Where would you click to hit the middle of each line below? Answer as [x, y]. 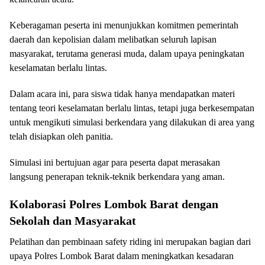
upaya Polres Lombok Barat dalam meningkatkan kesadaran [122, 256]
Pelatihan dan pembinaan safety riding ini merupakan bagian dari [130, 242]
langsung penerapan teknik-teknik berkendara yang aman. [117, 177]
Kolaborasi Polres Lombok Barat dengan [114, 204]
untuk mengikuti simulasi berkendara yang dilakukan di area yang [132, 122]
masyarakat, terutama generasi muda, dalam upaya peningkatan [127, 54]
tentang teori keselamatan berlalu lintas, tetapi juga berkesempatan [132, 108]
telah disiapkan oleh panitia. [61, 136]
